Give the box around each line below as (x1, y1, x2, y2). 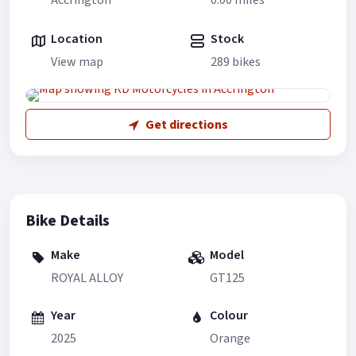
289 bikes (210, 52, 261, 71)
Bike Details (25, 210, 110, 233)
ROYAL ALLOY (51, 269, 123, 287)
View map (51, 52, 103, 71)
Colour (210, 307, 248, 325)
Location (51, 30, 103, 48)
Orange (210, 329, 250, 347)
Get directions (145, 115, 228, 133)
